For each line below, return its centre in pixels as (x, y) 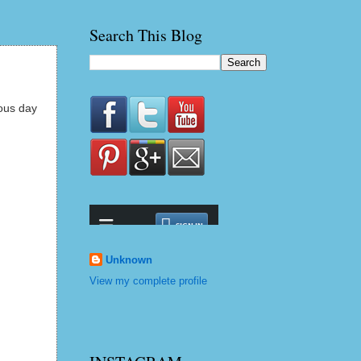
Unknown (129, 260)
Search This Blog (146, 35)
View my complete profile (148, 281)
